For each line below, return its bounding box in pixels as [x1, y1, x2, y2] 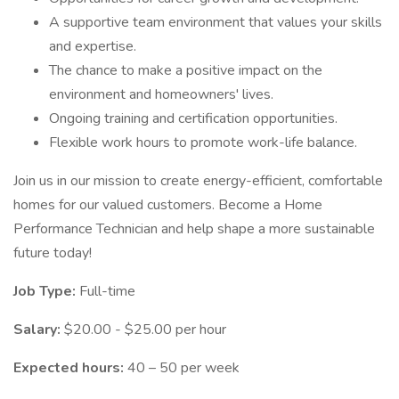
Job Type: [13, 281, 79, 301]
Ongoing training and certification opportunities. [49, 109, 338, 128]
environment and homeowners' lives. [49, 85, 273, 104]
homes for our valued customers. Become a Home [13, 195, 322, 215]
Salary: [13, 320, 64, 339]
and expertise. [49, 37, 136, 56]
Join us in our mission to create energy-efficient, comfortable [13, 171, 383, 191]
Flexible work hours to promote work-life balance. [49, 133, 357, 152]
